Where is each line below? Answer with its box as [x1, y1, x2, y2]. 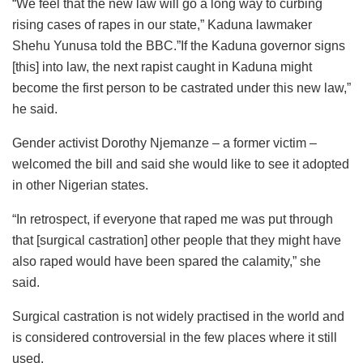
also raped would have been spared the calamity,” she [12, 254, 321, 269]
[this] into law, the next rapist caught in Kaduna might [12, 60, 312, 75]
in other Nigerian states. [12, 178, 148, 193]
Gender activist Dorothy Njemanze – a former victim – [12, 136, 317, 151]
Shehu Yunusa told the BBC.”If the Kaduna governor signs [12, 39, 345, 53]
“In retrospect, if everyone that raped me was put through [12, 212, 333, 227]
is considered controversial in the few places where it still [12, 331, 337, 345]
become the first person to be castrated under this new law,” [12, 81, 351, 96]
